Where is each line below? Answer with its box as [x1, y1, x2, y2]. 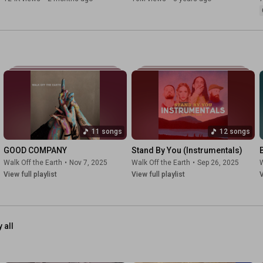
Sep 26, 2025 [197, 159, 239, 167]
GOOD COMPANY [4, 146, 67, 156]
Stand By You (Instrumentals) [131, 146, 242, 156]
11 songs [92, 127, 122, 136]
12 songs [220, 127, 250, 136]
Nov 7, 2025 [69, 159, 107, 167]
